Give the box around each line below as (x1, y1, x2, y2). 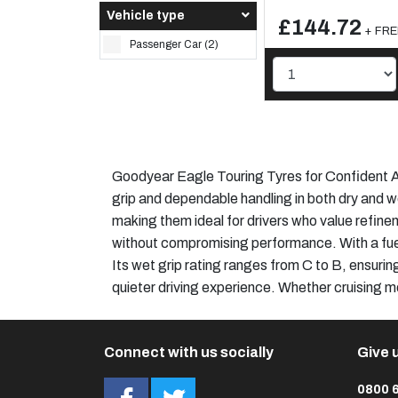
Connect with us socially (104, 344, 274, 360)
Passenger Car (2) (130, 37, 219, 51)
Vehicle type (107, 8, 185, 22)
